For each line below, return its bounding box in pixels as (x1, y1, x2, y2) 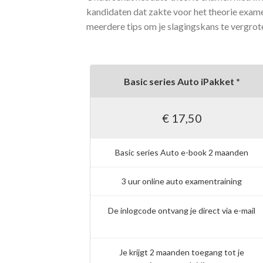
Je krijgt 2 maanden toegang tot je (119, 247, 245, 257)
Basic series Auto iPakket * (123, 76, 240, 87)
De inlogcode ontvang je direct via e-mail (108, 205, 256, 215)
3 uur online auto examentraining (122, 176, 242, 187)
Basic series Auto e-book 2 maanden (115, 147, 249, 158)
